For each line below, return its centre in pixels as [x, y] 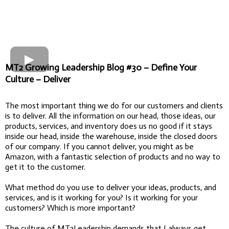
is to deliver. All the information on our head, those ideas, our [110, 116]
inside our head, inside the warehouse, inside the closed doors [111, 136]
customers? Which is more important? [70, 208]
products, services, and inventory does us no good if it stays [109, 126]
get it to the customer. [45, 167]
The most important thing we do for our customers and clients [114, 105]
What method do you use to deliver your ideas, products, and [111, 187]
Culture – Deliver [38, 79]
